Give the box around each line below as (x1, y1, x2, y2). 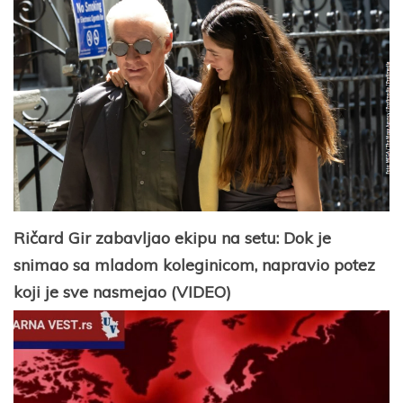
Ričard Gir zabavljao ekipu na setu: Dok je (13, 227, 331, 248)
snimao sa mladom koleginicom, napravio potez (13, 254, 375, 275)
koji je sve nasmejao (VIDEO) (13, 281, 231, 302)
